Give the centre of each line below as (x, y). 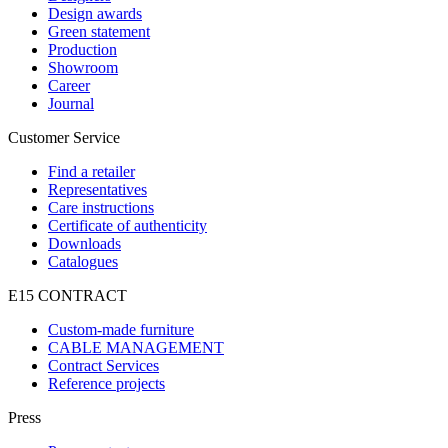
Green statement (99, 31)
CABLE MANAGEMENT (136, 347)
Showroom (83, 67)
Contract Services (103, 365)
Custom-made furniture (121, 329)
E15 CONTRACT (67, 295)
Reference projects (106, 383)
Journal (71, 103)
